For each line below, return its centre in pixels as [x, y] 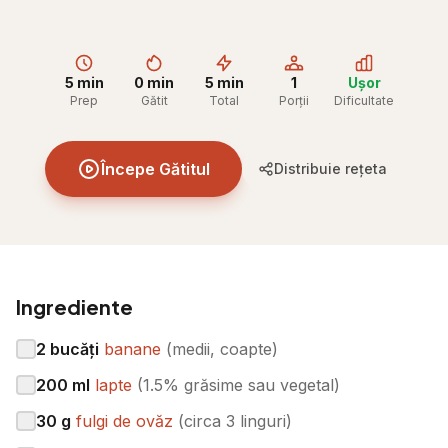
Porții [294, 100]
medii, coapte [222, 349]
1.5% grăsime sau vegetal [238, 385]
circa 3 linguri [235, 421]
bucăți [74, 349]
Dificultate [364, 100]
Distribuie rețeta [330, 168]
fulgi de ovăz [124, 421]
